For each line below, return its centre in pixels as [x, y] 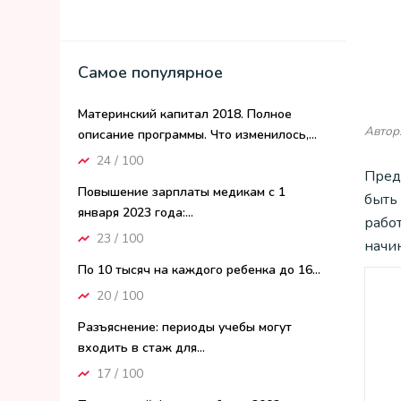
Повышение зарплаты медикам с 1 [182, 192]
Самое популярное [150, 73]
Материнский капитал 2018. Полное [185, 114]
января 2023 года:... [136, 213]
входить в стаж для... [141, 348]
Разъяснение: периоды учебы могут [185, 327]
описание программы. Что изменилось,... [197, 135]
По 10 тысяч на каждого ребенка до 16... [199, 270]
